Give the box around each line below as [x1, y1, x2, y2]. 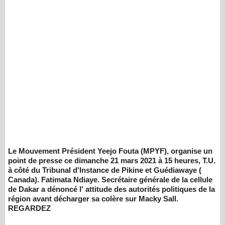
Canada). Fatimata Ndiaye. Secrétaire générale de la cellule [8, 175, 212, 184]
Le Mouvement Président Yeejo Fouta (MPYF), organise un [8, 147, 212, 155]
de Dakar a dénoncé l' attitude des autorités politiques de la [8, 185, 215, 193]
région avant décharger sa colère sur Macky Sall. [8, 194, 178, 203]
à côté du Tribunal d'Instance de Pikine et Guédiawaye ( [8, 166, 201, 174]
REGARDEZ [8, 204, 51, 212]
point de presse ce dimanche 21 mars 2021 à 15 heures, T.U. [8, 156, 215, 165]
